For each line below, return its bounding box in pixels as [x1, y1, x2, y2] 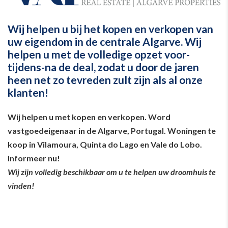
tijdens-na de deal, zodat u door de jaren [8, 60, 199, 73]
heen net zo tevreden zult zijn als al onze [8, 73, 203, 86]
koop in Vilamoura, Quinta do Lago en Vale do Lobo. [8, 139, 202, 149]
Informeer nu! [8, 153, 60, 163]
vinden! [8, 180, 34, 190]
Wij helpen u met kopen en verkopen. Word [8, 111, 170, 122]
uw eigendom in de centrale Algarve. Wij [8, 35, 202, 48]
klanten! [8, 85, 48, 99]
